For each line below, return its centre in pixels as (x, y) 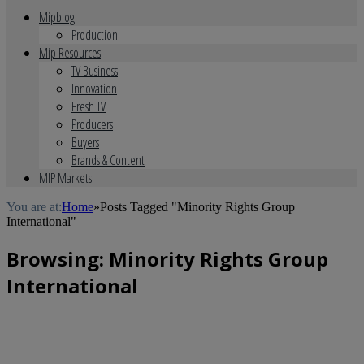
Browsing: (58, 258)
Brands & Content (108, 160)
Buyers (85, 142)
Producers (92, 124)
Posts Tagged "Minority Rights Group (197, 207)
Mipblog (57, 17)
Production (95, 35)
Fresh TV (89, 106)
